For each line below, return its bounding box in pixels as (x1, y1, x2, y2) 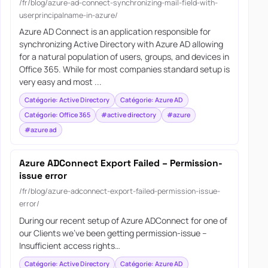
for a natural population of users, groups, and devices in (19, 51, 229, 63)
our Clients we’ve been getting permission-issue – (19, 227, 207, 239)
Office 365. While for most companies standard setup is (19, 63, 230, 75)
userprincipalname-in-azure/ (19, 10, 118, 20)
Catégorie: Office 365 (24, 110, 90, 120)
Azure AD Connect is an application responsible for (19, 26, 211, 38)
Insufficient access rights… (19, 239, 120, 251)
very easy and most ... (19, 76, 102, 88)
